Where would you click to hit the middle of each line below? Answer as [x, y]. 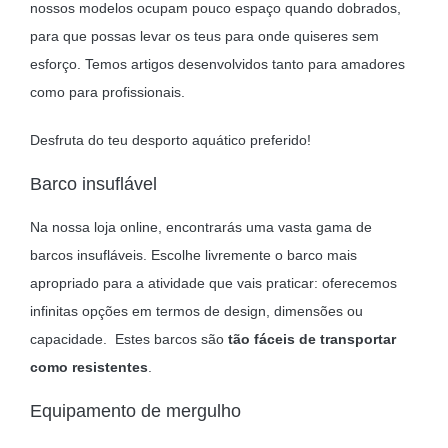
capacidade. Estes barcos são [128, 339]
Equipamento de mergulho [135, 411]
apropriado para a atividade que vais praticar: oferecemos [213, 283]
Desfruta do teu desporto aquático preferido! [170, 140]
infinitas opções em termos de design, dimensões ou [196, 311]
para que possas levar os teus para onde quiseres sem [204, 36]
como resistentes [88, 367]
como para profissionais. [109, 92]
